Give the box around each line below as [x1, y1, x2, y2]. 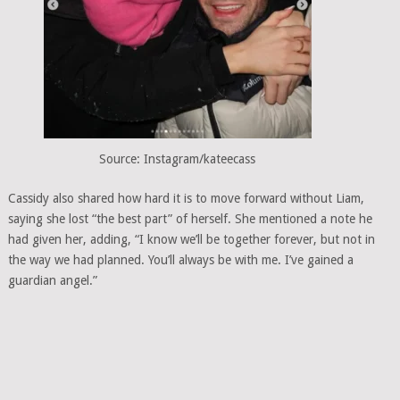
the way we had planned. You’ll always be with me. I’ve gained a [7, 252, 354, 267]
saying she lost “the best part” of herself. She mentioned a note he [7, 211, 372, 226]
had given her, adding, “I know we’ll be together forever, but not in [7, 231, 375, 246]
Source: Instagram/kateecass [99, 151, 256, 166]
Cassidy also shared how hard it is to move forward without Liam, [7, 190, 364, 205]
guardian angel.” [7, 272, 97, 287]
